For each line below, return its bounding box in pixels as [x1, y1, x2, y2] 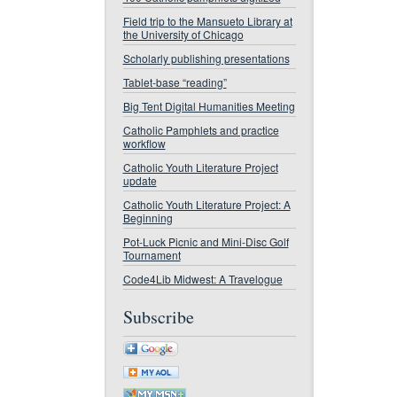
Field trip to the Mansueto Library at [122, 13, 292, 28]
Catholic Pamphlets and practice [122, 122, 279, 137]
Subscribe [122, 305, 194, 329]
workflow [122, 136, 166, 151]
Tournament [122, 247, 181, 262]
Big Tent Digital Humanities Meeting [122, 98, 295, 113]
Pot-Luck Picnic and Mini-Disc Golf [122, 234, 289, 249]
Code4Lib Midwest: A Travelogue [122, 271, 283, 286]
